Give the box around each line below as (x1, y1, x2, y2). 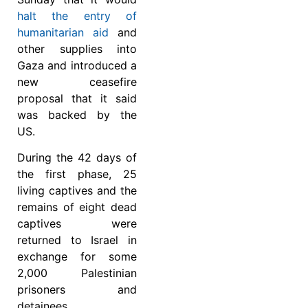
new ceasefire (17, 75, 137, 89)
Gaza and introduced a (17, 58, 137, 73)
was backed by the (17, 108, 137, 122)
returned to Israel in (17, 233, 137, 247)
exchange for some (17, 250, 137, 264)
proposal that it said (17, 91, 137, 106)
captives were (17, 217, 137, 231)
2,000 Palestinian (17, 266, 137, 280)
